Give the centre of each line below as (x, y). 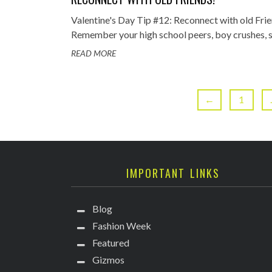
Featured (111, 243)
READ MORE (93, 53)
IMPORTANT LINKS (173, 173)
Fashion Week (122, 226)
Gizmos (108, 260)
